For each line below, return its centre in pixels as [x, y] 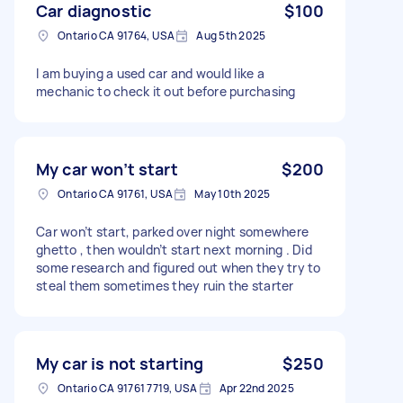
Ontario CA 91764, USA [116, 35]
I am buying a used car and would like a [150, 73]
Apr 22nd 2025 [256, 388]
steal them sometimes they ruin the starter [165, 285]
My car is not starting [120, 363]
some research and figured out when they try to [179, 267]
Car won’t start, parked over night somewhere [172, 231]
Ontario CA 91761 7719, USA [128, 388]
